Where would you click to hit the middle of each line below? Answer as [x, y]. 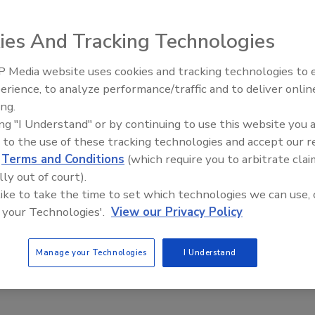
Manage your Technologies [91, 252]
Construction [192, 88]
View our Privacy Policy [177, 212]
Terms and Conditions [63, 159]
